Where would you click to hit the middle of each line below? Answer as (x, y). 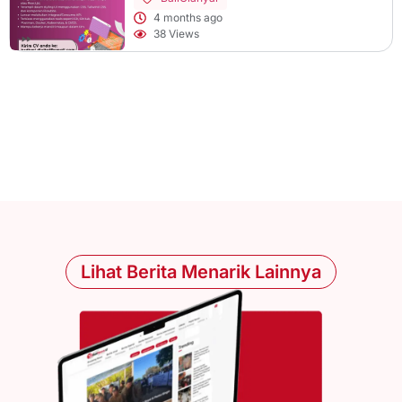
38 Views (177, 33)
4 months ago (188, 17)
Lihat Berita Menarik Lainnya (201, 271)
